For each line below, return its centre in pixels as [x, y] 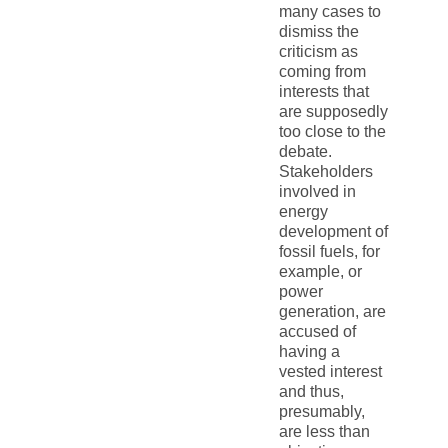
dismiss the [318, 31]
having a [309, 351]
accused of [317, 331]
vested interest [330, 371]
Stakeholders [325, 171]
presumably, [321, 411]
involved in [317, 191]
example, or [320, 271]
